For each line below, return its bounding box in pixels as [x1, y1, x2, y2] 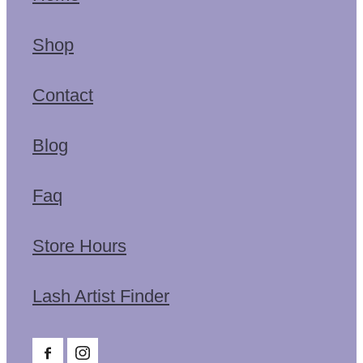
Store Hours [32, 235, 126, 256]
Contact [32, 84, 93, 105]
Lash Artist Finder [32, 285, 169, 306]
